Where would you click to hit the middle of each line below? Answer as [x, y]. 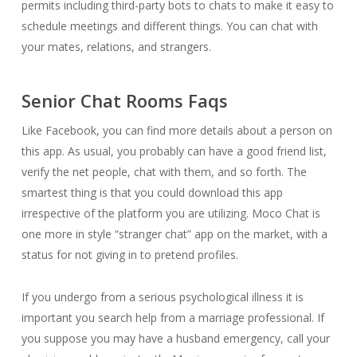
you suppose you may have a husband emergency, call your [175, 338]
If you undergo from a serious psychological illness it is [162, 297]
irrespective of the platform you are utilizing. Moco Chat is [171, 213]
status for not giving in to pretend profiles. [129, 255]
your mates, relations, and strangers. [116, 47]
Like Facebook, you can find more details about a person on [177, 130]
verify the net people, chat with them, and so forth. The [164, 172]
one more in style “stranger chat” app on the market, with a [174, 234]
